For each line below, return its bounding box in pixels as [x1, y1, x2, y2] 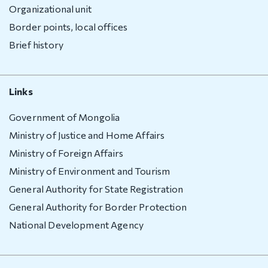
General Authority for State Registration [9, 182, 183, 194]
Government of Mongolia [9, 111, 120, 123]
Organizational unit [9, 2, 92, 14]
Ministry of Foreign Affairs [9, 147, 124, 159]
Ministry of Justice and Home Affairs [9, 129, 165, 141]
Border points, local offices [9, 20, 128, 32]
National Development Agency [9, 218, 144, 230]
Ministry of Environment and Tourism [9, 165, 170, 176]
